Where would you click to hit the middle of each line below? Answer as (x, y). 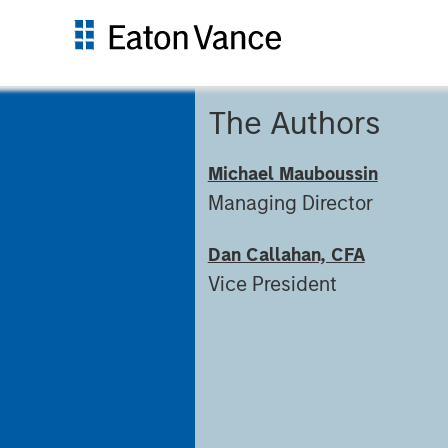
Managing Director (290, 203)
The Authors (293, 123)
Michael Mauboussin (292, 174)
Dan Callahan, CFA (286, 255)
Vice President (272, 284)
